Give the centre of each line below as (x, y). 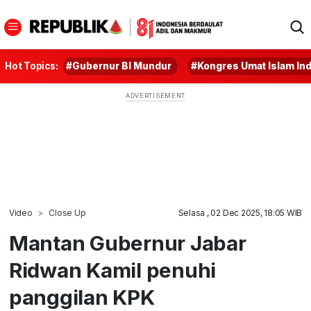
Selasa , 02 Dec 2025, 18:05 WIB (240, 213)
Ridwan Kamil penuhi (112, 270)
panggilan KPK (82, 297)
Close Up (67, 213)
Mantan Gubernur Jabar (127, 243)
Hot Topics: (32, 66)
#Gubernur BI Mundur (119, 66)
